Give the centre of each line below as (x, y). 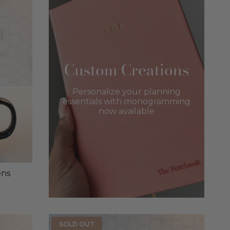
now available (126, 111)
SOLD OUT (76, 224)
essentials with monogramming (126, 102)
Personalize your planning (126, 92)
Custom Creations (126, 70)
